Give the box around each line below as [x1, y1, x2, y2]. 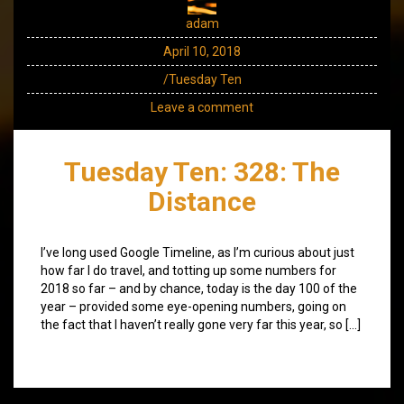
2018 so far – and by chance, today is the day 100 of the [41, 280, 357, 296]
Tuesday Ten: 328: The [64, 155, 340, 188]
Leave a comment [151, 99, 253, 115]
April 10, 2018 [163, 43, 241, 59]
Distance [148, 185, 256, 217]
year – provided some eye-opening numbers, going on [41, 298, 346, 314]
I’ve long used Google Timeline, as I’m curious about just [41, 244, 354, 260]
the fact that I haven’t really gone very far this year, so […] [41, 317, 361, 332]
